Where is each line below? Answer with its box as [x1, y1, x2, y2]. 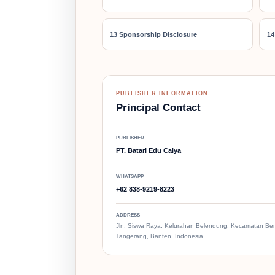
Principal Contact [116, 101, 201, 114]
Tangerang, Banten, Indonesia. [116, 232, 205, 239]
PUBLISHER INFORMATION [116, 90, 209, 96]
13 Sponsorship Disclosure [110, 30, 197, 38]
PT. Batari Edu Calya [116, 146, 181, 154]
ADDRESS [116, 212, 140, 218]
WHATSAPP [116, 173, 144, 179]
